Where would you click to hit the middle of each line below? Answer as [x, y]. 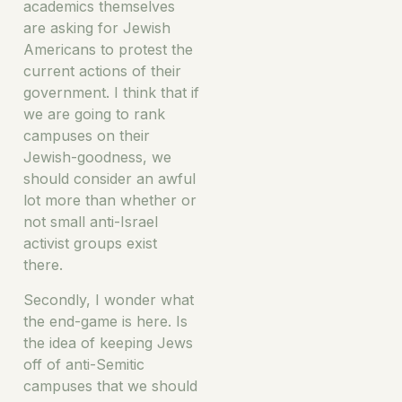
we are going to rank [94, 114]
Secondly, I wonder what [109, 299]
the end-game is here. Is [105, 321]
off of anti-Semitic [84, 364]
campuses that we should [110, 385]
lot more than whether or [110, 201]
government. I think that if [111, 93]
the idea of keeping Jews [108, 342]
